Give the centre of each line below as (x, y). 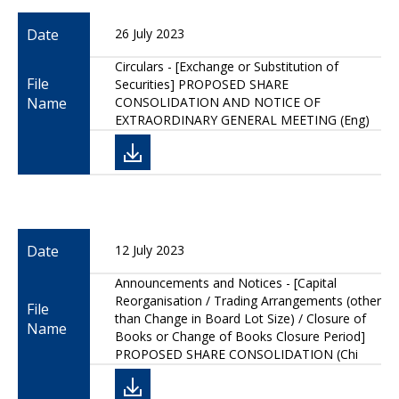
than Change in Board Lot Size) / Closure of (240, 318)
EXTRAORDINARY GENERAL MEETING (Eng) (242, 120)
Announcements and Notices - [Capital (226, 283)
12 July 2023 (150, 250)
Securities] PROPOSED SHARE (202, 84)
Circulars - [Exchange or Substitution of (227, 66)
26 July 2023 (150, 33)
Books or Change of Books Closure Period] (240, 336)
